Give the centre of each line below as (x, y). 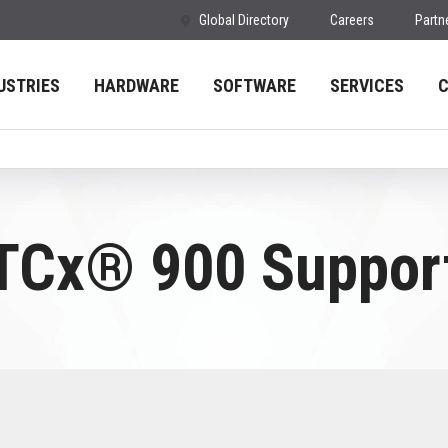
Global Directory (244, 20)
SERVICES (367, 85)
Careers (352, 20)
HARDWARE (136, 85)
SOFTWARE (254, 85)
